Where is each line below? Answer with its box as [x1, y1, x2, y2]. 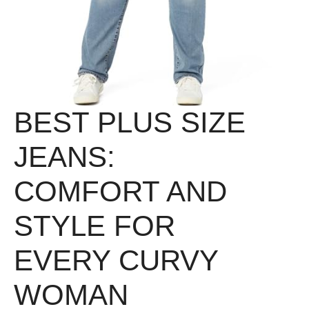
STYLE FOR [14, 209, 175, 242]
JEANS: [14, 140, 115, 173]
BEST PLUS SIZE [14, 106, 246, 139]
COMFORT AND [14, 175, 227, 208]
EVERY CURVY [14, 243, 218, 277]
